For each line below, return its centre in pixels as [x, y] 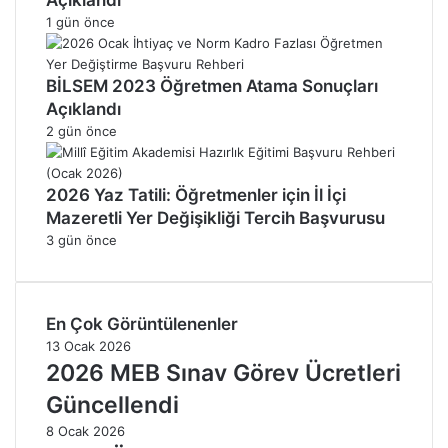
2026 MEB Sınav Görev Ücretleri [223, 372]
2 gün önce [81, 130]
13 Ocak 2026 [88, 345]
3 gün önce [81, 239]
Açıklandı [83, 108]
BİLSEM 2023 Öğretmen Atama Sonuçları [212, 85]
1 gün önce [80, 21]
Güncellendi [112, 404]
